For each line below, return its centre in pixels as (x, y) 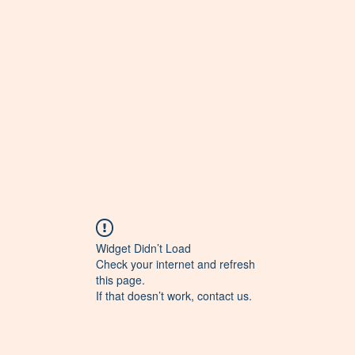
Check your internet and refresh (176, 264)
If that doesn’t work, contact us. (174, 296)
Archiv (323, 50)
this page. (120, 280)
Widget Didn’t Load (143, 248)
